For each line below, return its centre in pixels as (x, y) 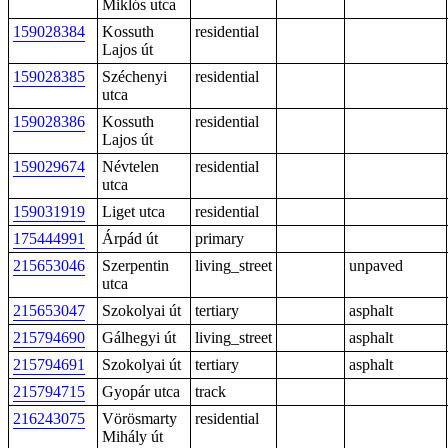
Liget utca (133, 211)
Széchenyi (134, 76)
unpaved (376, 265)
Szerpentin (135, 265)
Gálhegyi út (139, 337)
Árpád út (130, 238)
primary (219, 238)
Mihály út (132, 436)
